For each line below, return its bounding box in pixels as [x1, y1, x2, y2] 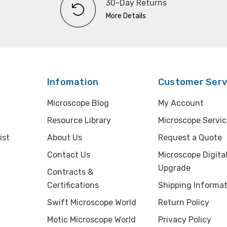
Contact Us [47, 149, 90, 160]
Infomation [47, 76, 99, 88]
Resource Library [47, 115, 111, 125]
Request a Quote [158, 132, 222, 142]
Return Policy [158, 197, 209, 207]
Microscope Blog [47, 98, 109, 108]
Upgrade [158, 163, 191, 173]
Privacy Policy [158, 214, 211, 224]
